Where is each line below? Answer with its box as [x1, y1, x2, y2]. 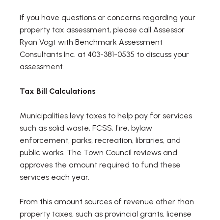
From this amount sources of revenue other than [20, 196, 194, 206]
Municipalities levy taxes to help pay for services [20, 110, 192, 120]
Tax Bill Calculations [20, 86, 96, 96]
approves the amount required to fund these [20, 160, 181, 169]
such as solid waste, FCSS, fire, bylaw [20, 123, 152, 133]
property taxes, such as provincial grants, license [20, 209, 192, 219]
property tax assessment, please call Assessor [20, 25, 185, 34]
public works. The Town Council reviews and [20, 147, 177, 157]
